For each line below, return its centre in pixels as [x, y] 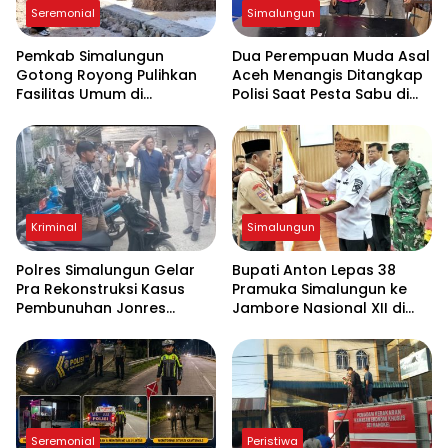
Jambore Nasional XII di [318, 308]
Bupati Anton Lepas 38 [314, 270]
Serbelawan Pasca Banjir [106, 113]
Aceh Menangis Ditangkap [327, 75]
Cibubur [261, 327]
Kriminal [54, 227]
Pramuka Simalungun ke [319, 289]
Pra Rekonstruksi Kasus [100, 289]
